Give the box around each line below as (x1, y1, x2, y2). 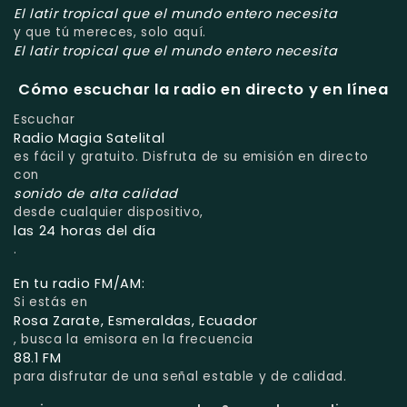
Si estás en (14, 293, 88, 312)
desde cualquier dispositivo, (14, 203, 204, 222)
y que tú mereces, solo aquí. (14, 23, 207, 41)
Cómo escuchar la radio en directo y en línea (18, 79, 389, 101)
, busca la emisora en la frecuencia (14, 331, 253, 349)
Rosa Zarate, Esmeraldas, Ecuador (14, 312, 258, 331)
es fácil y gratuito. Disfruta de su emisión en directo (14, 148, 369, 166)
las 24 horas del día (14, 222, 156, 241)
